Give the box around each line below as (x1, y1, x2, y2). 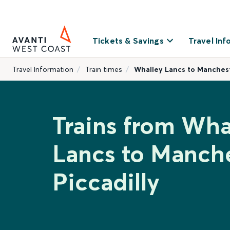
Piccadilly (52, 167, 160, 197)
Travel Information (12, 65, 73, 74)
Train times (85, 65, 122, 74)
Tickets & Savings (92, 35, 164, 46)
